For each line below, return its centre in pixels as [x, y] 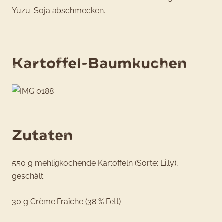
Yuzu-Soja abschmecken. [58, 11]
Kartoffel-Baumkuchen [99, 63]
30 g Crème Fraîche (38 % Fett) [66, 201]
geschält [28, 176]
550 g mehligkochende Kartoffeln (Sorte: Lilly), [95, 163]
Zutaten [42, 135]
